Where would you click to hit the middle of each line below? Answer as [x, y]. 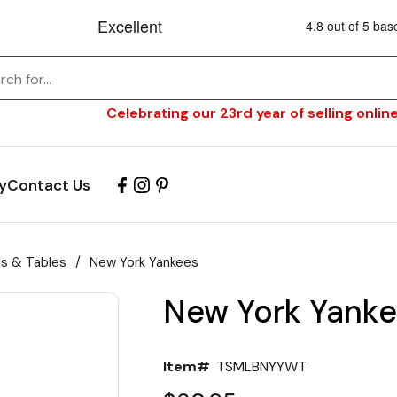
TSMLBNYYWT [261, 366]
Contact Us [49, 185]
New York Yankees [144, 262]
